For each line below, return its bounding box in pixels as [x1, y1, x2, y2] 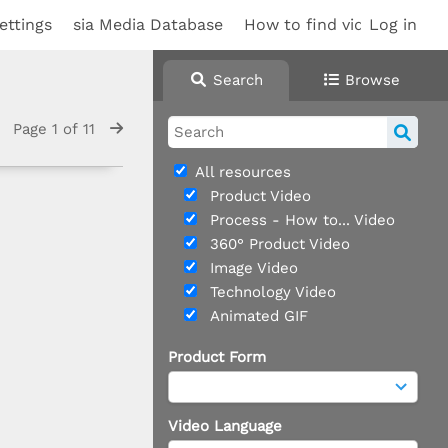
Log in [369, 15, 418, 34]
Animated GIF [205, 307, 308, 325]
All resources [190, 163, 291, 181]
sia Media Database [73, 15, 223, 34]
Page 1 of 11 [13, 120, 95, 138]
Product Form [168, 348, 266, 366]
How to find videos [244, 15, 391, 34]
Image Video [205, 259, 298, 277]
